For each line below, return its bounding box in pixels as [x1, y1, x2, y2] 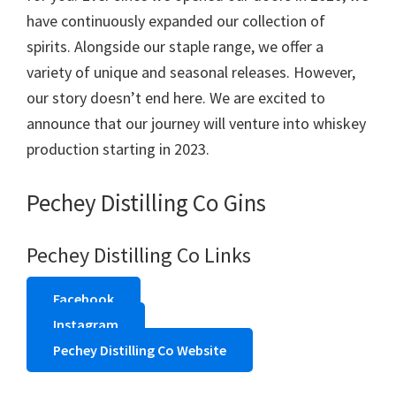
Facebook [53, 290, 114, 308]
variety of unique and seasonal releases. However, [27, 62, 355, 82]
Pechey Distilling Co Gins [27, 187, 266, 217]
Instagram [53, 316, 118, 333]
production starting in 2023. [27, 139, 209, 159]
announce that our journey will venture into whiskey [27, 113, 366, 133]
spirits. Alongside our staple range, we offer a [27, 36, 324, 57]
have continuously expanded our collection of [27, 11, 325, 31]
